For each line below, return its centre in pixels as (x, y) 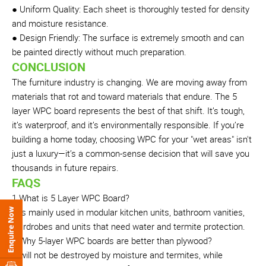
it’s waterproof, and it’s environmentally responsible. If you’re (128, 124)
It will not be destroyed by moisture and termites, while (117, 254)
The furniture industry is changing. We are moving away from (129, 82)
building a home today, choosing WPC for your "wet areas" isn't (132, 139)
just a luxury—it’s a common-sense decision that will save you (131, 153)
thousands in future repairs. (65, 167)
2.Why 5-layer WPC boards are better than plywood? (112, 240)
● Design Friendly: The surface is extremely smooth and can (128, 37)
